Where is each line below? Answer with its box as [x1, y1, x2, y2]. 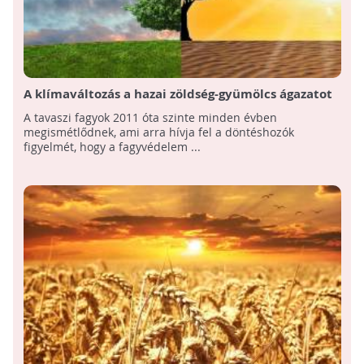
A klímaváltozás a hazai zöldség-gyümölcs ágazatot [23, 85, 332, 103]
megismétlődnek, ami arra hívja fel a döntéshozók [23, 124, 294, 141]
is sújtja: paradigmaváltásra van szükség [23, 102, 271, 119]
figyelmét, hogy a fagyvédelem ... [23, 139, 201, 155]
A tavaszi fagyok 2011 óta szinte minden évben [23, 110, 277, 126]
